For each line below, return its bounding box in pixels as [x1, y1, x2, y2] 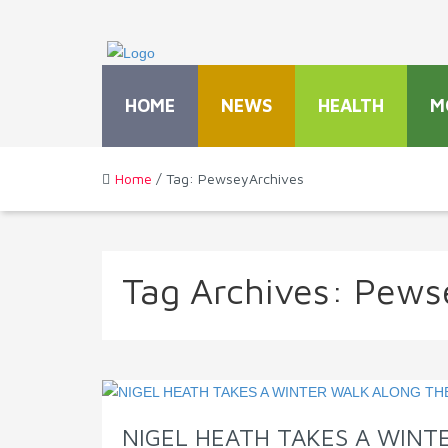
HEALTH [318, 95, 384, 117]
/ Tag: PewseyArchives [152, 170, 304, 188]
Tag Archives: [122, 269, 354, 313]
